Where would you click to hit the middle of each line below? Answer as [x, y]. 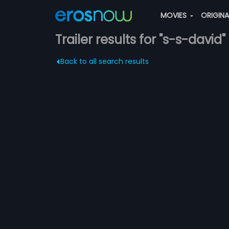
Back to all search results [104, 61]
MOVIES [174, 15]
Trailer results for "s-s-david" [140, 40]
